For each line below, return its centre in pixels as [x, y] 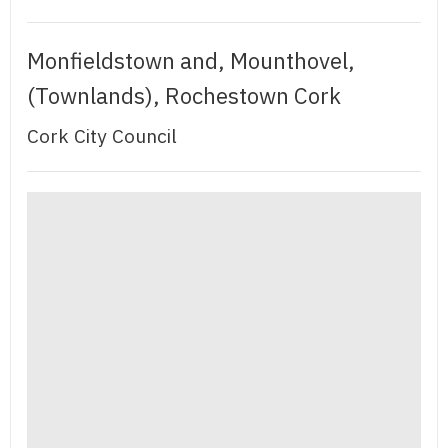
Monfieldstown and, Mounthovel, [191, 60]
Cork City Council [102, 135]
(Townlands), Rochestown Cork [184, 95]
